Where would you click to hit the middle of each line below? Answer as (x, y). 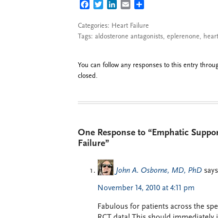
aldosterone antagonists (129, 37)
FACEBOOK (109, 5)
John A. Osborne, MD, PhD (159, 171)
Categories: (95, 26)
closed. (88, 76)
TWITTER (119, 5)
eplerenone (183, 37)
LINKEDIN (134, 5)
